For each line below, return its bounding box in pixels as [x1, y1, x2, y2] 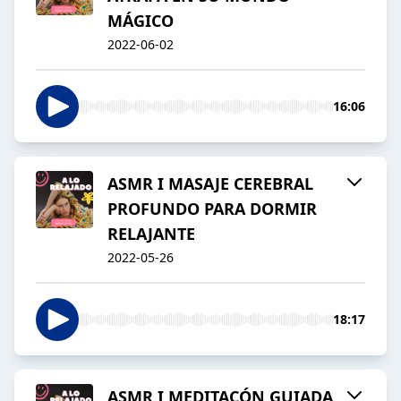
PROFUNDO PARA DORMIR [107, 198, 317, 220]
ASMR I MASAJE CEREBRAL [107, 173, 313, 195]
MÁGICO [107, 10, 174, 32]
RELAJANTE [107, 223, 195, 245]
